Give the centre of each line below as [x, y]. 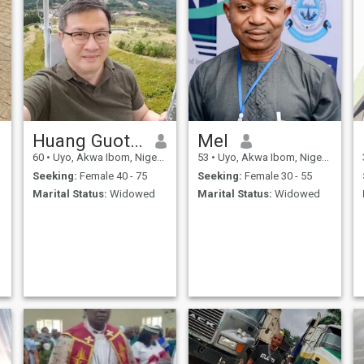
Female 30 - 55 [277, 175]
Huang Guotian [136, 141]
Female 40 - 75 [112, 175]
